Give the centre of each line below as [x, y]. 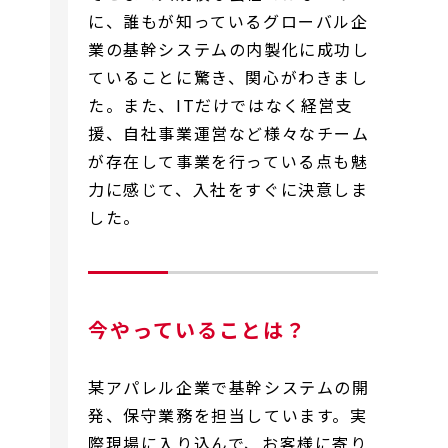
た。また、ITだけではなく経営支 [221, 104]
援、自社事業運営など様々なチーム [229, 132]
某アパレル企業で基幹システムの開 [229, 386]
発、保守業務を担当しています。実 [228, 414]
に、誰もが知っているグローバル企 [228, 20]
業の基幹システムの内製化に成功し [229, 48]
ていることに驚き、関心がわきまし [228, 76]
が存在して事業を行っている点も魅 [228, 160]
